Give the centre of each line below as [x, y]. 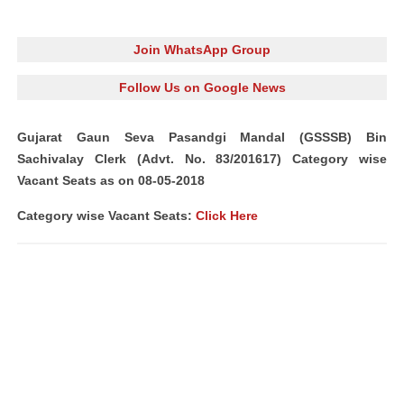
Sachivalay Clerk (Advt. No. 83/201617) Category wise [202, 159]
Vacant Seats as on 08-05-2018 [111, 180]
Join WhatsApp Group [202, 50]
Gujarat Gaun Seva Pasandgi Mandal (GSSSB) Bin [202, 137]
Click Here [227, 216]
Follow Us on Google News [202, 87]
